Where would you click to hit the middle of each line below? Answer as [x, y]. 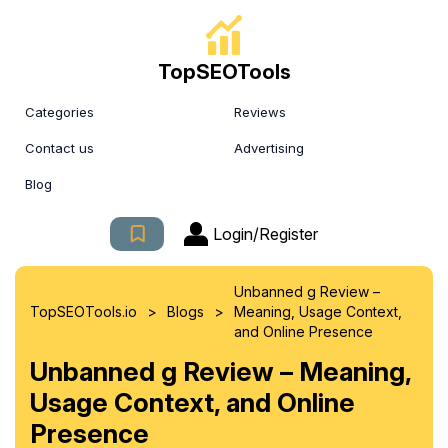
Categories [59, 112]
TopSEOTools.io [83, 311]
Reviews [260, 112]
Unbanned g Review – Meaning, [220, 371]
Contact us [59, 148]
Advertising [269, 148]
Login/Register [265, 234]
